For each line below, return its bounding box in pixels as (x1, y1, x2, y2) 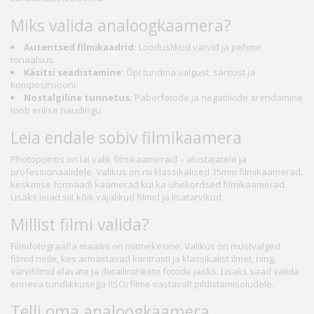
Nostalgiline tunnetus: (24, 91, 132, 104)
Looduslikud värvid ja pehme (137, 41, 261, 54)
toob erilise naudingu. (11, 104, 103, 117)
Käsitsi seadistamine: (24, 66, 124, 79)
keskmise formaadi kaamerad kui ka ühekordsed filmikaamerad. (11, 178, 287, 191)
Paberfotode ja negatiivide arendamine (132, 91, 303, 104)
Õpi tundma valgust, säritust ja (124, 66, 255, 79)
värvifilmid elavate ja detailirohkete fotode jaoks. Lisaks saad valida (11, 265, 299, 278)
